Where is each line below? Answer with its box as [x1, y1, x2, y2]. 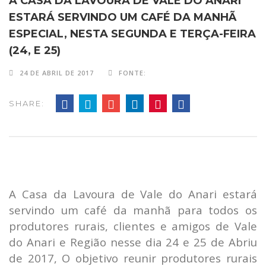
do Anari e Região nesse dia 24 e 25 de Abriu [9, 235, 257, 250]
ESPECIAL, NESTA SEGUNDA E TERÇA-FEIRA [9, 27, 256, 41]
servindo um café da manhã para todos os [9, 202, 257, 218]
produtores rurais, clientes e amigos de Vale [9, 218, 257, 234]
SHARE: [9, 99, 45, 109]
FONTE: [119, 68, 146, 78]
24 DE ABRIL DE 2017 [20, 68, 94, 78]
